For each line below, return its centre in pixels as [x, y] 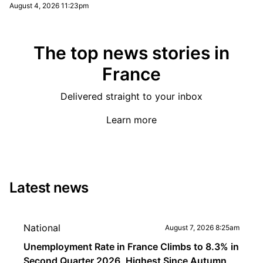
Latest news [49, 188]
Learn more [131, 120]
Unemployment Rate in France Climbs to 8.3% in [131, 247]
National [42, 228]
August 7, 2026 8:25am [202, 227]
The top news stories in [131, 53]
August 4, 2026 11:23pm [49, 6]
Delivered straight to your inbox [131, 96]
